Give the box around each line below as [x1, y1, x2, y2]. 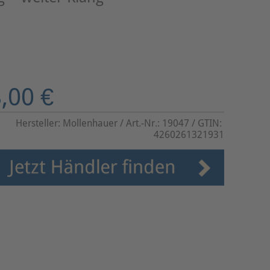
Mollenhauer [63, 118, 118, 130]
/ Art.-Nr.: [118, 118, 162, 130]
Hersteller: [16, 118, 63, 130]
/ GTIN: [189, 118, 224, 130]
